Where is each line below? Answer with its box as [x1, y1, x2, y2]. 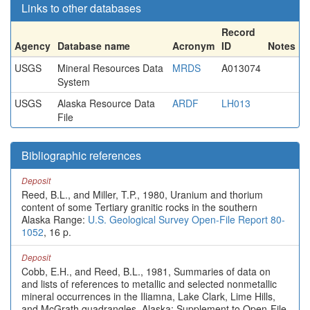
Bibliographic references [21, 147, 141, 163]
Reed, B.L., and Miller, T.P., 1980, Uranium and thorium [21, 188, 263, 201]
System [57, 75, 90, 89]
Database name [57, 39, 130, 53]
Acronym [172, 39, 215, 53]
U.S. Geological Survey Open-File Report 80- [88, 212, 285, 226]
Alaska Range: [21, 212, 88, 226]
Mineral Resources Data [57, 61, 163, 75]
